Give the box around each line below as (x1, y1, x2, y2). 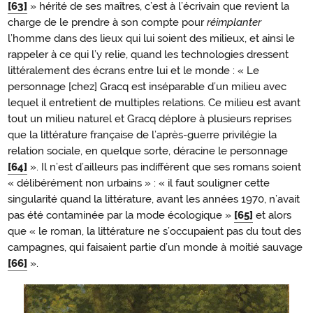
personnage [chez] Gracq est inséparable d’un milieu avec (8, 80, 286, 93)
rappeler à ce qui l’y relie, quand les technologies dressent (8, 48, 289, 61)
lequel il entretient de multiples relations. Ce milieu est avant (8, 96, 300, 109)
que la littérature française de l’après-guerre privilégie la (8, 128, 277, 141)
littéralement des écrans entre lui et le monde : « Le (8, 64, 259, 77)
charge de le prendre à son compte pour (8, 15, 207, 29)
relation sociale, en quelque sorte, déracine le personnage (8, 144, 288, 157)
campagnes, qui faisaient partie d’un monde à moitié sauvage (8, 240, 303, 254)
